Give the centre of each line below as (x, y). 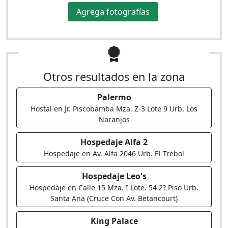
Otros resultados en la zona (114, 77)
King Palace (114, 221)
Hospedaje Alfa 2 (114, 142)
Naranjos (114, 119)
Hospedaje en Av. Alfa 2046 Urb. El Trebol (114, 153)
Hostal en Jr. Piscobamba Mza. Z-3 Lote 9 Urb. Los (114, 109)
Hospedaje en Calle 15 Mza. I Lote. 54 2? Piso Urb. (114, 188)
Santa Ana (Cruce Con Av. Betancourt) (114, 198)
